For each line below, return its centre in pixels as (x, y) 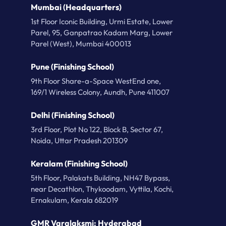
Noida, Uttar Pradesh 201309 (79, 140)
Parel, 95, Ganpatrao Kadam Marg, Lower (102, 33)
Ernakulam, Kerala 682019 (74, 200)
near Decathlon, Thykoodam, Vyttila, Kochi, (102, 189)
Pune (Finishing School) (72, 67)
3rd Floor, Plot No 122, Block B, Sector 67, (97, 129)
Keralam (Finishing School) (79, 163)
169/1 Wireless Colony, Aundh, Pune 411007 (100, 92)
